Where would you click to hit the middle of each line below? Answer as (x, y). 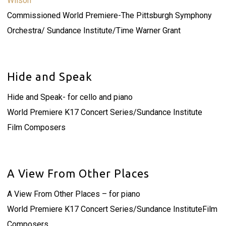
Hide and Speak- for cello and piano (70, 97)
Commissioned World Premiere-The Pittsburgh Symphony (109, 15)
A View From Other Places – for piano (73, 194)
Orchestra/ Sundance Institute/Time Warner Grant (94, 31)
